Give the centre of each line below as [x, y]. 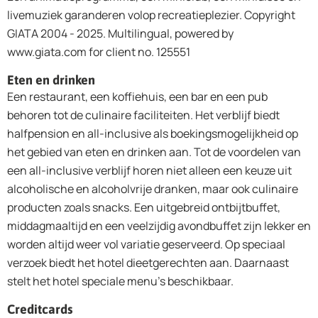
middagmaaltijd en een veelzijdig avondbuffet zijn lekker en [159, 225]
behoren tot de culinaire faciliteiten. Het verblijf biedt [143, 115]
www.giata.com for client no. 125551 [99, 51]
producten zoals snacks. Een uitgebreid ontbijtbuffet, [144, 207]
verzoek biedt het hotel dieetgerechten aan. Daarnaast [148, 262]
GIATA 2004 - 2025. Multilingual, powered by [120, 33]
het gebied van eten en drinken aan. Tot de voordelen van [154, 152]
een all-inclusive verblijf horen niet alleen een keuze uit [149, 170]
